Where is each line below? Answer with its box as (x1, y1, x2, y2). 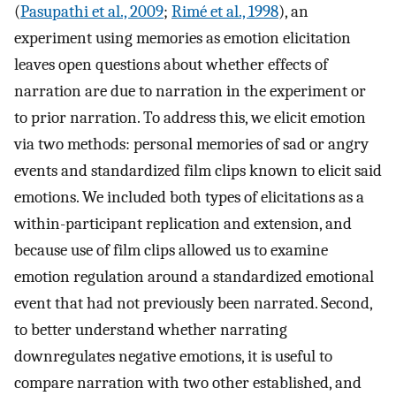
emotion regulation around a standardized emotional (14, 267, 374, 287)
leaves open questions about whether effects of (14, 55, 328, 75)
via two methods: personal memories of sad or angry (14, 134, 369, 155)
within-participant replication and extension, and (14, 214, 352, 234)
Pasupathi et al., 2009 (20, 2, 164, 22)
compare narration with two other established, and (14, 373, 362, 393)
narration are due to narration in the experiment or (14, 81, 366, 102)
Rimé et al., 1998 (171, 2, 278, 22)
